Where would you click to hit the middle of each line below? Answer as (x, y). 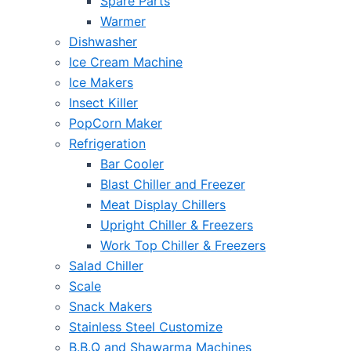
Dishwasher (103, 42)
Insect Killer (103, 103)
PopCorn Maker (116, 123)
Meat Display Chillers (163, 204)
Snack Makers (110, 306)
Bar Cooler (132, 164)
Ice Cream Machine (126, 62)
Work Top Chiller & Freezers (183, 245)
